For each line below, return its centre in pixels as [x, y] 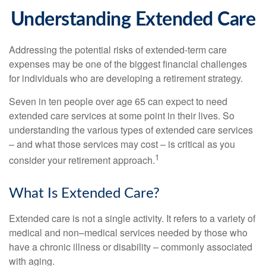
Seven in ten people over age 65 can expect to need [118, 101]
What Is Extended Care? [84, 194]
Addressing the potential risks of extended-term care [118, 50]
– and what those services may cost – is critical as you [122, 144]
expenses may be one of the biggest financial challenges [128, 64]
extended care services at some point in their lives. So [122, 115]
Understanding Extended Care [133, 20]
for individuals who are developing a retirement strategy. [126, 78]
